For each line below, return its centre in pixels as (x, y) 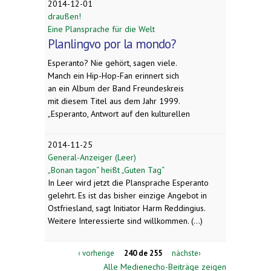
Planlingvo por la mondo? (112, 44)
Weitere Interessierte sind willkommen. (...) (125, 220)
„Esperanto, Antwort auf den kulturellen (119, 113)
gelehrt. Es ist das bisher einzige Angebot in (127, 195)
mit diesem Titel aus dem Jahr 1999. (114, 101)
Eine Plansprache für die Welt (101, 29)
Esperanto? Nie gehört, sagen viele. (113, 63)
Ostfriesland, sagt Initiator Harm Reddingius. (126, 208)
